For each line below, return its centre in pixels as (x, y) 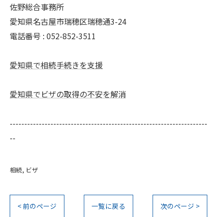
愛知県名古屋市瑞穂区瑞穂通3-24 (68, 21)
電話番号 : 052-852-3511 (53, 36)
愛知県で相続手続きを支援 (56, 65)
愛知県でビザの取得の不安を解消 (68, 94)
